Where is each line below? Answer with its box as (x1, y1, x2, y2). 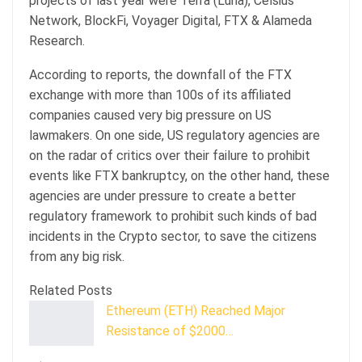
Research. (29, 32, 88, 48)
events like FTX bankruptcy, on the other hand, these (29, 167, 330, 183)
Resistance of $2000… (106, 322, 234, 339)
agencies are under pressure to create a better (29, 187, 296, 204)
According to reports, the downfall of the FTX (29, 66, 292, 82)
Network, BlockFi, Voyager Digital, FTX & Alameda (29, 12, 312, 28)
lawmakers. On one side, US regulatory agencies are (29, 127, 320, 143)
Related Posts (29, 282, 112, 298)
